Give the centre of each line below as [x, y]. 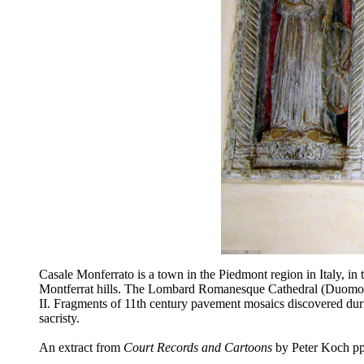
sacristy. [59, 318]
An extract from [81, 347]
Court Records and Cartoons [198, 347]
